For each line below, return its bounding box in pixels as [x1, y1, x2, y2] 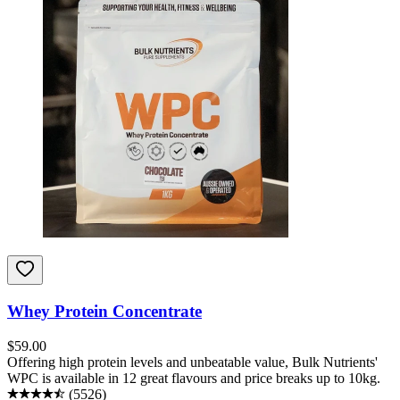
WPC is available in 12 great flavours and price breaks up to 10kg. [7, 370, 380, 386]
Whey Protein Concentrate [7, 302, 202, 321]
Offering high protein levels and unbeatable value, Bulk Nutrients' [7, 354, 378, 370]
